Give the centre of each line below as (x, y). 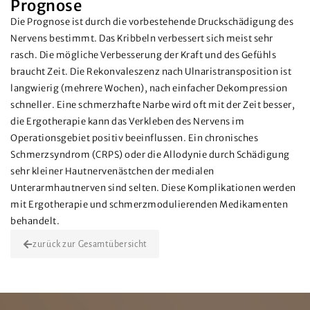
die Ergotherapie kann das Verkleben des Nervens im (127, 121)
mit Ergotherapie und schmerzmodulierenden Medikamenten (149, 204)
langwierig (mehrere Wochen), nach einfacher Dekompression (149, 88)
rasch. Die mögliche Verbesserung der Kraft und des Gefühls (143, 55)
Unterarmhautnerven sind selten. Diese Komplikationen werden (153, 188)
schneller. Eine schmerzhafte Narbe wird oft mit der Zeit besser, (153, 105)
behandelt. (35, 221)
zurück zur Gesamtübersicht (90, 244)
